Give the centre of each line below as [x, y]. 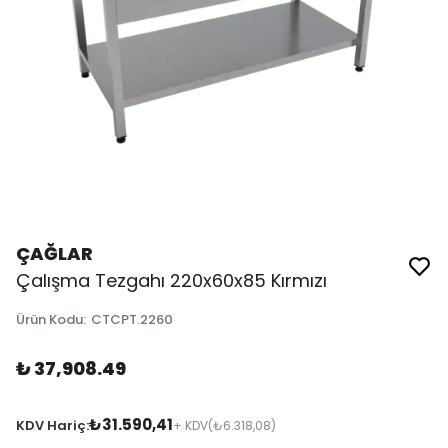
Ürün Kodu [49, 319]
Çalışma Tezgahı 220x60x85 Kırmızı [171, 280]
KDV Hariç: [52, 425]
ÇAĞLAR [54, 253]
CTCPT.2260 [132, 319]
